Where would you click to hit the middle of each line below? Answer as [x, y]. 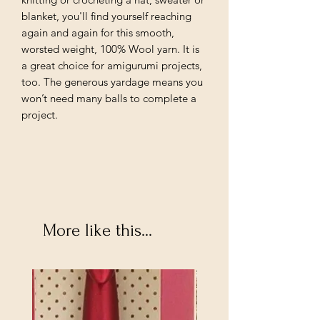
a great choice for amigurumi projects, [112, 65]
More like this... [97, 230]
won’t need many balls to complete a [109, 98]
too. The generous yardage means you [112, 81]
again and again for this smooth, [98, 32]
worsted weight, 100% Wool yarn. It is [110, 49]
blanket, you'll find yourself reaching [106, 16]
